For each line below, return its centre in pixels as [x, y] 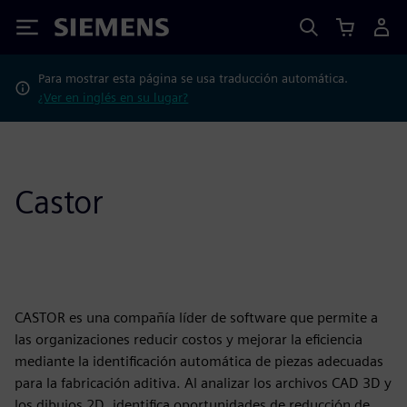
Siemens [84, 30]
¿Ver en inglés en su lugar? [114, 97]
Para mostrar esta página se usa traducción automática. [194, 78]
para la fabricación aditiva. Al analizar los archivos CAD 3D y [203, 383]
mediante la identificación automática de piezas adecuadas [199, 361]
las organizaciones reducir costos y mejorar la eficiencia [189, 339]
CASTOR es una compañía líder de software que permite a [196, 318]
